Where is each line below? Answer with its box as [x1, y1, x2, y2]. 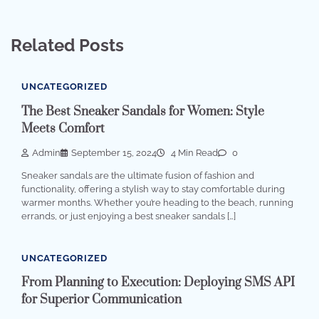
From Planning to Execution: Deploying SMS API [21, 275, 295, 291]
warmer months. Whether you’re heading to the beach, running [21, 197, 293, 208]
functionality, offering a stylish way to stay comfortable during [21, 183, 285, 194]
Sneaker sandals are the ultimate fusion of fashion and [21, 169, 254, 181]
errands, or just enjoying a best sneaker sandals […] [21, 210, 236, 221]
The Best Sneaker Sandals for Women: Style [21, 103, 264, 120]
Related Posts [11, 35, 124, 56]
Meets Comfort [21, 120, 105, 137]
